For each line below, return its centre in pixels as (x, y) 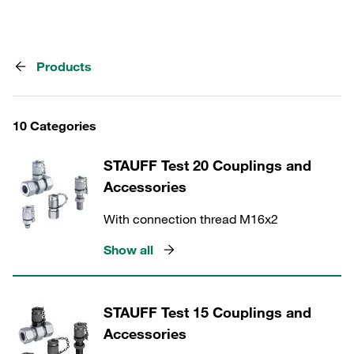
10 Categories (55, 126)
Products (64, 66)
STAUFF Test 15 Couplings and (207, 312)
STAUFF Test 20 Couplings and (207, 165)
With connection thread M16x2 (191, 219)
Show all (128, 250)
